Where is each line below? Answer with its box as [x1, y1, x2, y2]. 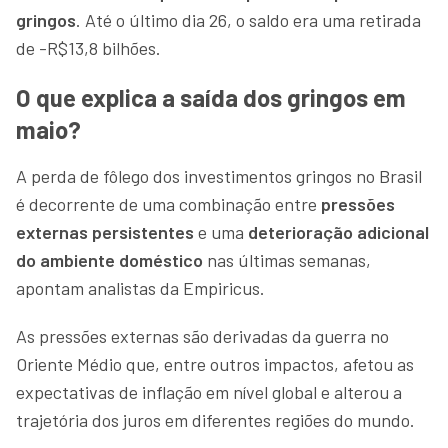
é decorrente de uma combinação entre [16, 192, 317, 215]
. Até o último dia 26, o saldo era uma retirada [76, 8, 421, 31]
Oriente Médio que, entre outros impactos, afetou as [16, 352, 414, 375]
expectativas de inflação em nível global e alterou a [16, 380, 402, 403]
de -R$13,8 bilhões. [16, 36, 161, 59]
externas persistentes [16, 220, 194, 243]
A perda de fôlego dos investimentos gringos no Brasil [16, 164, 422, 187]
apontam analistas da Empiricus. [16, 276, 265, 299]
